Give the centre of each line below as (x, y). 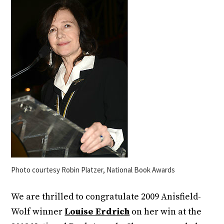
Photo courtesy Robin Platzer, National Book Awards (93, 170)
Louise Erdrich (97, 212)
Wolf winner (38, 212)
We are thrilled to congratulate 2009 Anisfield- (106, 197)
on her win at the (166, 212)
